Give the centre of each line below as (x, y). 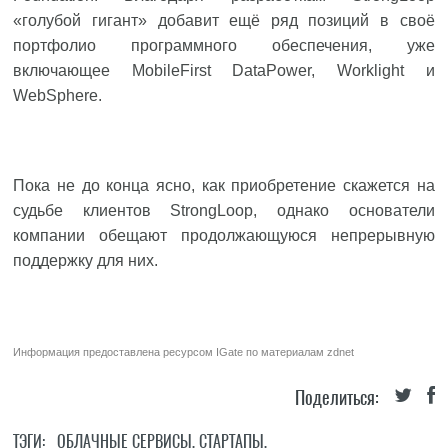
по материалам (285, 352)
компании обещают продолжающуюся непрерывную (224, 235)
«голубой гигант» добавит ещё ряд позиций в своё (224, 20)
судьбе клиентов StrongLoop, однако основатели (224, 210)
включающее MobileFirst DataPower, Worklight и (224, 70)
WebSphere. (58, 95)
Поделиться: (336, 397)
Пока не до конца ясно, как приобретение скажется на (224, 185)
